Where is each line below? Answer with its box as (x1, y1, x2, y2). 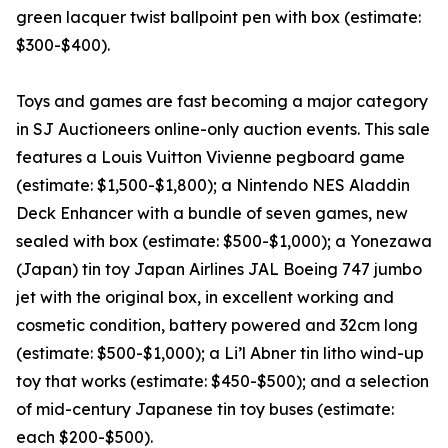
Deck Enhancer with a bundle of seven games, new (16, 203, 408, 224)
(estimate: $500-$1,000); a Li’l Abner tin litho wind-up (16, 343, 424, 364)
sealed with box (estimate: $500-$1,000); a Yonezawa (16, 231, 432, 252)
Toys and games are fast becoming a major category (16, 91, 428, 112)
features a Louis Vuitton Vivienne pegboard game (16, 147, 405, 168)
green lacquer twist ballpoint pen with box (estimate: (16, 7, 421, 28)
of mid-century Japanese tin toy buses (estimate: (16, 399, 394, 420)
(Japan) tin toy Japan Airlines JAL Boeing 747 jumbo (16, 259, 422, 280)
